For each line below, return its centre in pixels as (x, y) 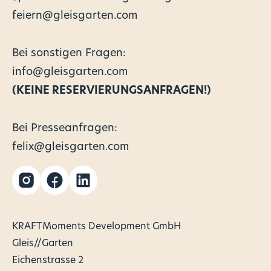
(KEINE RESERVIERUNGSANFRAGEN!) (111, 91)
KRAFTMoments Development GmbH (96, 227)
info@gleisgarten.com (70, 72)
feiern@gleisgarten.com (74, 16)
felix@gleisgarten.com (70, 147)
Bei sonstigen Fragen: (69, 53)
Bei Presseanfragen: (64, 128)
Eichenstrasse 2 (47, 261)
